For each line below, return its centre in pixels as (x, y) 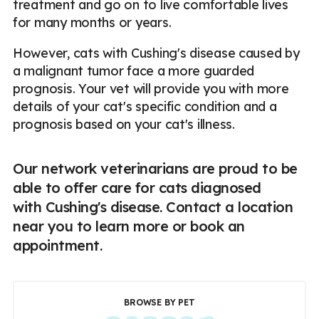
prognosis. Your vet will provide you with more (151, 89)
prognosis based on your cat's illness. (124, 125)
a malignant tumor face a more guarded (134, 71)
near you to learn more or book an (129, 226)
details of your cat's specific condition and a (145, 107)
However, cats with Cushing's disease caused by (156, 53)
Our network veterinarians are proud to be (155, 169)
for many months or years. (92, 23)
